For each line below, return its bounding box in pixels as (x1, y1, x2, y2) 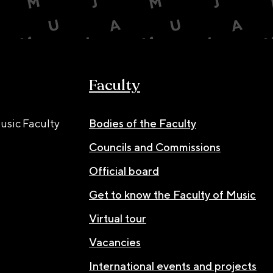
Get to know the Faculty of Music (89, 188, 256, 202)
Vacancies (89, 236, 141, 249)
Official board (89, 165, 159, 178)
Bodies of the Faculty (89, 117, 196, 130)
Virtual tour (89, 212, 146, 225)
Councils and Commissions (89, 141, 221, 154)
